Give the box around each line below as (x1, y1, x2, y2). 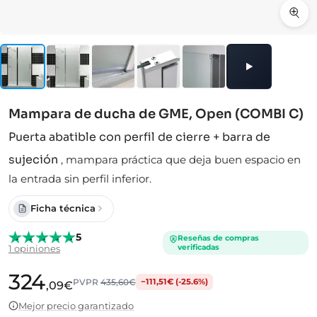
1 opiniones (8, 243, 60, 255)
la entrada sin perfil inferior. (8, 171, 151, 185)
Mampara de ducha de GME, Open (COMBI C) (8, 105, 304, 122)
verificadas (177, 242, 219, 252)
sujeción (8, 151, 58, 167)
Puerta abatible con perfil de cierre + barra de (8, 129, 270, 144)
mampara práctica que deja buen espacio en (66, 152, 301, 166)
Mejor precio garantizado (18, 299, 134, 311)
